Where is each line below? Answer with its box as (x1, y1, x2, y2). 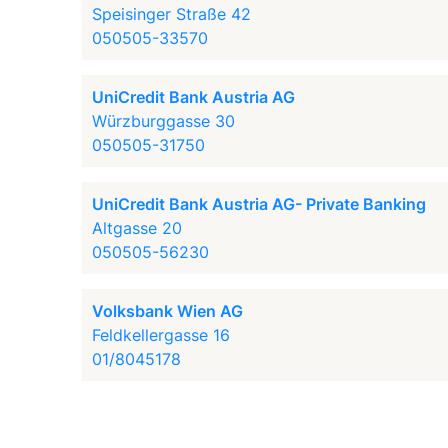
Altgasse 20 (92, 218, 183, 238)
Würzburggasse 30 (92, 111, 236, 131)
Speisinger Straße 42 (92, 4, 252, 24)
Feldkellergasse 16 (92, 325, 231, 345)
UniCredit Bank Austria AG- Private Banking (92, 194, 427, 214)
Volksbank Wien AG (92, 301, 244, 321)
